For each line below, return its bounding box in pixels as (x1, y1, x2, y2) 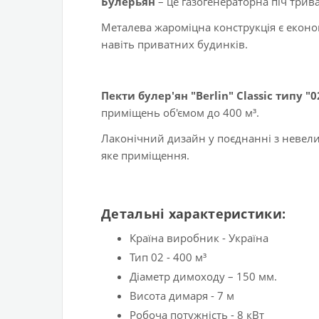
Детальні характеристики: (101, 205, 286, 223)
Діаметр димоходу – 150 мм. (130, 269, 277, 284)
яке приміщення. (101, 148, 189, 163)
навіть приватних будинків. (101, 37, 248, 52)
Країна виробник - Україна (130, 231, 268, 246)
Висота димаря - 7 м (130, 288, 234, 303)
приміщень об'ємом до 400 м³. (101, 105, 259, 120)
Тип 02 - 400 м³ (130, 250, 206, 265)
